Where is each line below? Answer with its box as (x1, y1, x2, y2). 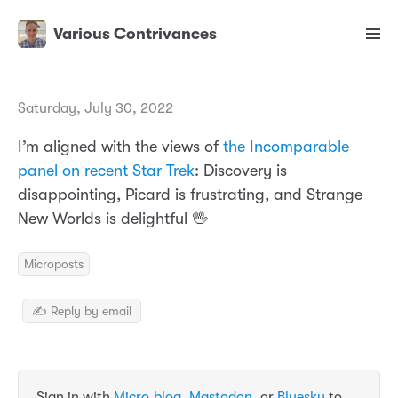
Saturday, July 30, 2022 (18, 100, 173, 117)
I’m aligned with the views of (18, 138, 223, 156)
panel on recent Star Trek (18, 162, 195, 180)
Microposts (24, 257, 84, 272)
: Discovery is (195, 162, 287, 180)
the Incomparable (223, 138, 349, 156)
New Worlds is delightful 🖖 (18, 210, 208, 228)
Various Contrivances (53, 25, 217, 44)
